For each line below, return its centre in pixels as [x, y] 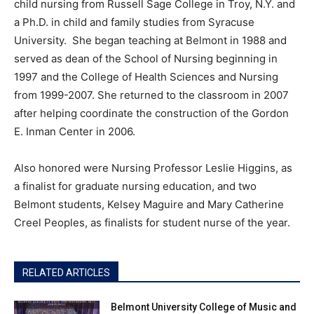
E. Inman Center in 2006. [75, 132]
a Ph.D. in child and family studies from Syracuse [134, 22]
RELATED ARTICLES [66, 273]
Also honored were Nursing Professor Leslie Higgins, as [153, 168]
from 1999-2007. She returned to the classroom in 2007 [151, 95]
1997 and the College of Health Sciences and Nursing [146, 77]
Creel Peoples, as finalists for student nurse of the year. [152, 223]
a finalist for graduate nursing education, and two [135, 186]
